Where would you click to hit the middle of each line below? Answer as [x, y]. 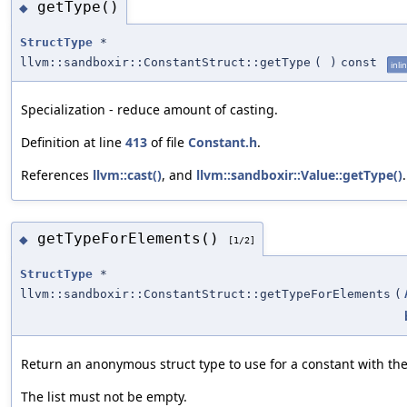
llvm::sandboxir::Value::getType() [299, 174]
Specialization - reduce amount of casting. [149, 109]
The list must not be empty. [104, 396]
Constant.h [223, 142]
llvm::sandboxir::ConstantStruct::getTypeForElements [205, 293]
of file [168, 142]
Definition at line [73, 142]
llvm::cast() [127, 174]
